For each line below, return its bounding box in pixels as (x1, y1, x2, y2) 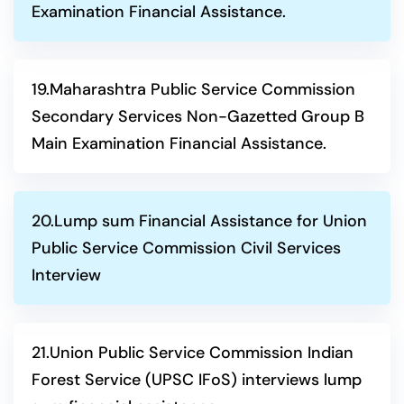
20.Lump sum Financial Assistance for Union (32, 210, 367, 232)
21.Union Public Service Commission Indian (32, 342, 353, 363)
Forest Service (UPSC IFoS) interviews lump (32, 369, 362, 390)
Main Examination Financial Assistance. (32, 133, 326, 154)
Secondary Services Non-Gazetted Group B (32, 106, 364, 127)
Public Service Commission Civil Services (32, 237, 341, 259)
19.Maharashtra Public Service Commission (32, 78, 355, 100)
